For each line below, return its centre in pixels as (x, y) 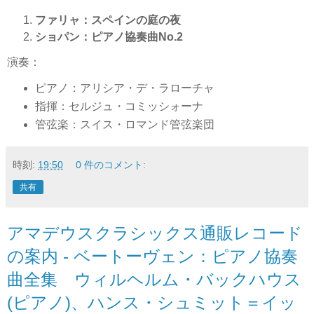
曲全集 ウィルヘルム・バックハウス (154, 279)
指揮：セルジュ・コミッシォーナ (119, 106)
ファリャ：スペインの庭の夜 (108, 20)
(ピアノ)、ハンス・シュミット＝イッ (152, 302)
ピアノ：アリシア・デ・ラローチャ (124, 88)
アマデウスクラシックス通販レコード (155, 233)
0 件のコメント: (111, 164)
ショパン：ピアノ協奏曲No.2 (109, 37)
